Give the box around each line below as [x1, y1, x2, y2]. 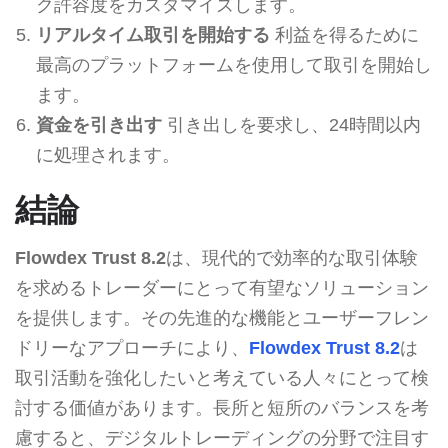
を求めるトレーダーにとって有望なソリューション [15, 277, 429, 298]
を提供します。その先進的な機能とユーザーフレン [15, 307, 429, 328]
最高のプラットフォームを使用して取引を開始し [35, 54, 432, 75]
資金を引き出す [35, 114, 162, 135]
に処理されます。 [35, 144, 180, 165]
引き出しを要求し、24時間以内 [161, 114, 421, 135]
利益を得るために [269, 24, 419, 45]
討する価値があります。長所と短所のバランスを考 [15, 397, 429, 418]
